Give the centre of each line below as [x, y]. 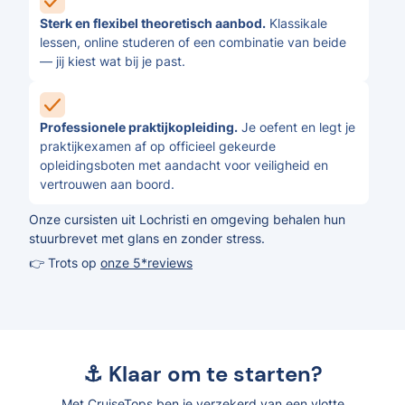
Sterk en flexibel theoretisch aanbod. [153, 23]
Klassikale [297, 23]
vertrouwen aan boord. [107, 184]
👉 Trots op [65, 263]
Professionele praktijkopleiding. [139, 127]
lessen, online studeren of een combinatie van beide [193, 42]
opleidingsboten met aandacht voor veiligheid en [184, 165]
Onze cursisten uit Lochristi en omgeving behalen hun [187, 219]
